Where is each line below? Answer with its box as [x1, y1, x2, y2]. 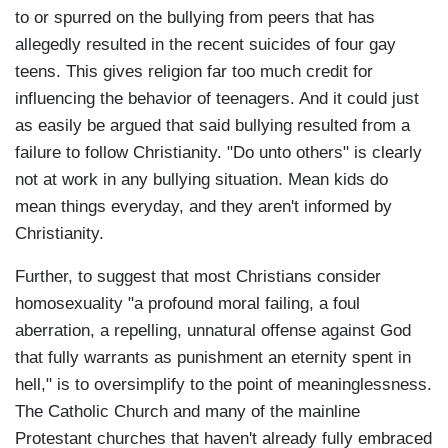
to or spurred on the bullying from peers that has [15, 8, 375, 28]
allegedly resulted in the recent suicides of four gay [15, 35, 396, 55]
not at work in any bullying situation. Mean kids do [15, 170, 388, 190]
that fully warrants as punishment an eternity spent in [15, 348, 411, 368]
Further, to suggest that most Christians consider [15, 267, 381, 287]
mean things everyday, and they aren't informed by [15, 197, 392, 217]
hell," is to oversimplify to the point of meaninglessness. [15, 375, 432, 395]
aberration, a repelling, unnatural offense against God [15, 321, 411, 341]
